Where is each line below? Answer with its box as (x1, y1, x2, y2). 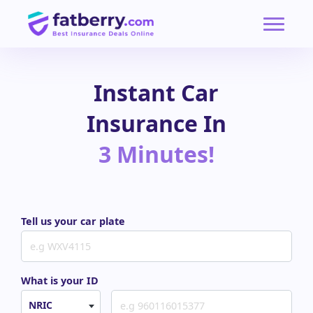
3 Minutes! (98, 139, 214, 169)
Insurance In (86, 108, 226, 138)
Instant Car (94, 78, 219, 108)
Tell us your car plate (21, 214, 125, 228)
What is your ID (21, 274, 99, 288)
